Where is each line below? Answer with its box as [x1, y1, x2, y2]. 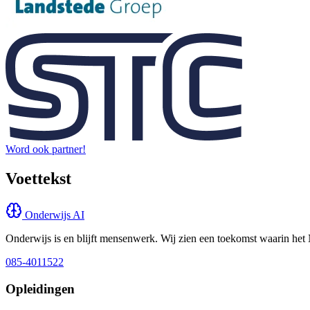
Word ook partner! [6, 143, 86, 156]
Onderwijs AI [25, 209, 84, 221]
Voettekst [6, 170, 71, 188]
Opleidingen [6, 281, 75, 296]
